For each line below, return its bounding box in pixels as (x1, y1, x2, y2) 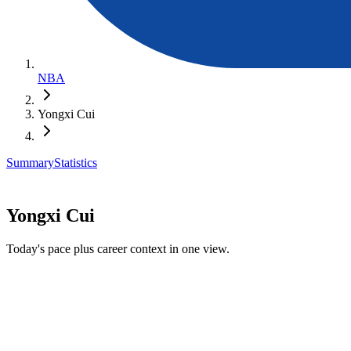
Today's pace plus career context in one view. (6, 241, 230, 255)
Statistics (54, 155, 97, 169)
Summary (6, 155, 54, 169)
